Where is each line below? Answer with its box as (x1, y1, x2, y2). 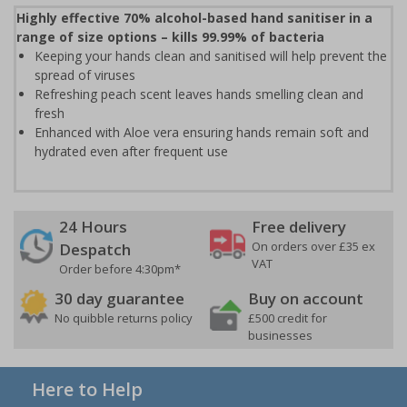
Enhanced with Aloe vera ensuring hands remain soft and (35, 123, 369, 141)
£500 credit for (248, 309, 327, 326)
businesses (248, 326, 313, 343)
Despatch (59, 238, 131, 260)
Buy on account (248, 287, 363, 309)
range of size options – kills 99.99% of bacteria (16, 27, 324, 45)
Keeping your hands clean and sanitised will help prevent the (35, 46, 387, 65)
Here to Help (32, 376, 143, 402)
